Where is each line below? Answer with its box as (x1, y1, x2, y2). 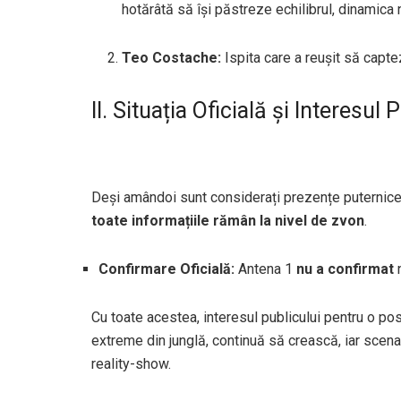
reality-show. (91, 354, 171, 372)
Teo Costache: (122, 49, 222, 67)
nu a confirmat (296, 260, 394, 277)
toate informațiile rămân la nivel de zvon (91, 211, 364, 229)
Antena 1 (235, 260, 296, 277)
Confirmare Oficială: (98, 260, 235, 277)
